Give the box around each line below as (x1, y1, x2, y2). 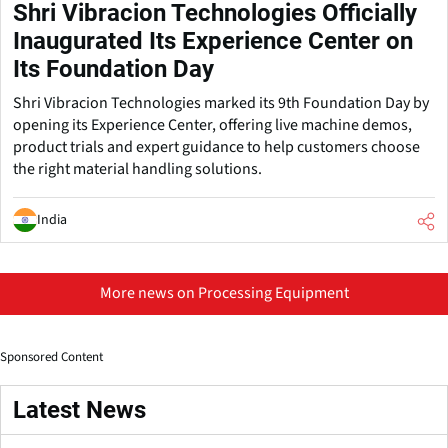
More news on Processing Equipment (99, 281, 349, 304)
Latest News (13, 395, 146, 424)
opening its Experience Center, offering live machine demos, (13, 113, 412, 136)
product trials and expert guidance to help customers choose (13, 135, 420, 158)
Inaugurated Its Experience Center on (13, 26, 413, 55)
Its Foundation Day (13, 54, 214, 83)
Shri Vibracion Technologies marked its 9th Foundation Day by (13, 91, 429, 114)
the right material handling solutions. (13, 157, 262, 180)
